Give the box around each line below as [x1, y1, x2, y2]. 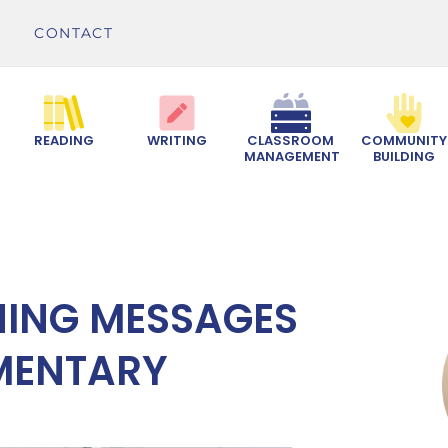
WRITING [147, 131, 208, 151]
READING [33, 131, 94, 151]
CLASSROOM [247, 131, 335, 151]
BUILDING [373, 147, 436, 167]
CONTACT [34, 24, 114, 42]
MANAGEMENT [244, 147, 341, 167]
